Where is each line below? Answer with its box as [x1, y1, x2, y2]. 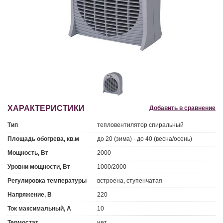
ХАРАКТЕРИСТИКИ [7, 104, 85, 112]
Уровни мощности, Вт [7, 163, 70, 170]
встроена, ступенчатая [97, 177, 162, 184]
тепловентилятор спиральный [97, 121, 184, 128]
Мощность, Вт [7, 149, 48, 156]
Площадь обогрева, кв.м [7, 135, 79, 142]
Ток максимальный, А [7, 205, 71, 212]
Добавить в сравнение [149, 105, 216, 111]
